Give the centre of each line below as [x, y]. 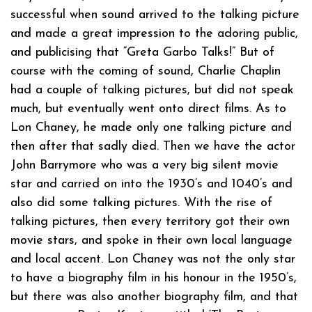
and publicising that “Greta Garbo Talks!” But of [142, 52]
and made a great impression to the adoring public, [154, 33]
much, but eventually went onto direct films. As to [148, 109]
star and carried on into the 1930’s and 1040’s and [151, 184]
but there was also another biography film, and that [154, 297]
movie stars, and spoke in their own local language [151, 240]
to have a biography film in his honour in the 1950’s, [154, 278]
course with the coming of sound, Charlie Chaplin [146, 71]
